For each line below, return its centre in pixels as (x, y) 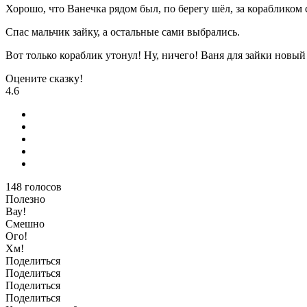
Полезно (25, 199)
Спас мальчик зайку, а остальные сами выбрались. (123, 32)
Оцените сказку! (44, 79)
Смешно (25, 224)
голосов (43, 187)
